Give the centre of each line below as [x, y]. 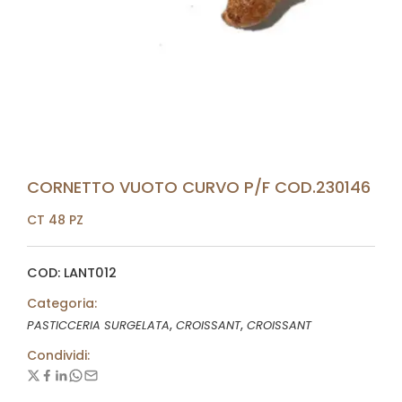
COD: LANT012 [72, 273]
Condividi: [58, 355]
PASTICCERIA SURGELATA [98, 325]
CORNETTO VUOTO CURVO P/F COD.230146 [199, 187]
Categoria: [62, 303]
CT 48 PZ [55, 220]
